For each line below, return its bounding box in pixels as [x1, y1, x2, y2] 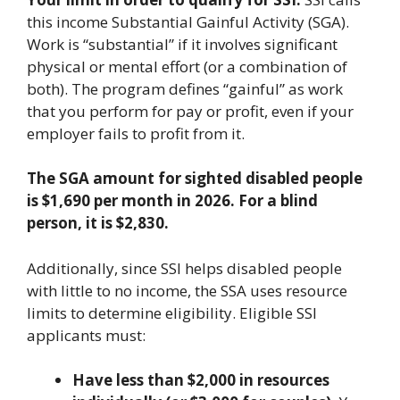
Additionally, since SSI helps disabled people [27, 257, 342, 279]
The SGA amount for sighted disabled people [27, 168, 362, 188]
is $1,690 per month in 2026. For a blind [27, 190, 318, 211]
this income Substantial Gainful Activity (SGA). [27, 11, 349, 32]
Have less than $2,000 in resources [72, 370, 329, 390]
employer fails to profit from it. [27, 122, 245, 144]
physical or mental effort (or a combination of [27, 55, 347, 77]
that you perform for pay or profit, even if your [27, 100, 354, 121]
